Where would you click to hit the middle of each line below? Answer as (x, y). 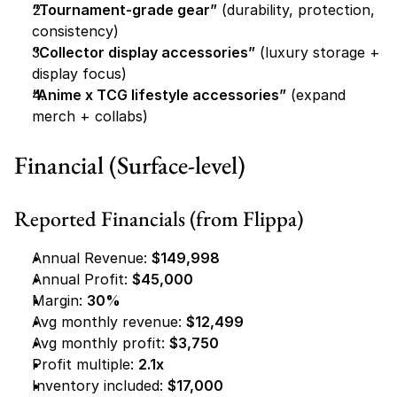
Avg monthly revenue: (109, 322)
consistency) (75, 31)
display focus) (79, 74)
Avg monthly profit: (101, 343)
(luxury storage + (318, 52)
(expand (316, 95)
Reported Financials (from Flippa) (159, 218)
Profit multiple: (85, 364)
